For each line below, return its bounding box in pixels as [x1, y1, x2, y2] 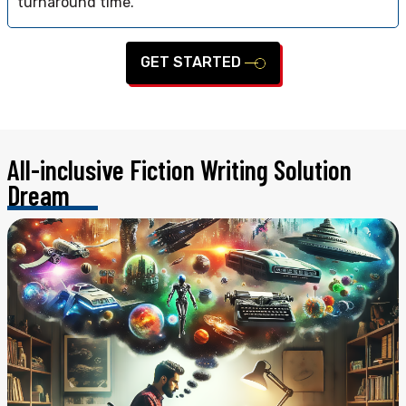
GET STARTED [140, 53, 245, 72]
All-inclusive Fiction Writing [7, 153, 274, 187]
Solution [274, 153, 352, 187]
